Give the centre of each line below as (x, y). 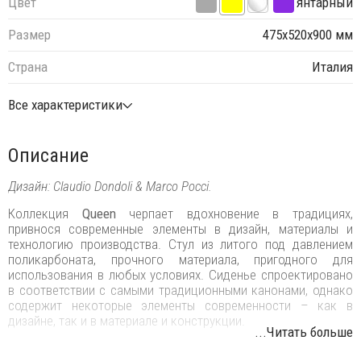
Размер (29, 35)
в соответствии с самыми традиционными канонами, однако (180, 290)
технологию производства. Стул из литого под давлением (180, 244)
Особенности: (46, 348)
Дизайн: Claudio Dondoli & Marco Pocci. (110, 186)
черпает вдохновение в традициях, (234, 213)
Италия (332, 67)
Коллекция (45, 213)
